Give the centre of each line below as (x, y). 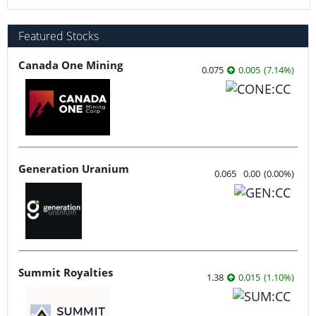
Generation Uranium (74, 168)
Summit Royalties (66, 272)
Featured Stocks (59, 36)
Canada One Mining (71, 65)
